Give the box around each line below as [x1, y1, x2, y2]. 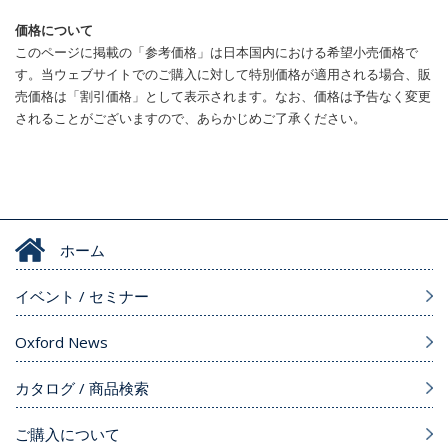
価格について [15, 21, 93, 40]
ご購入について [15, 424, 120, 445]
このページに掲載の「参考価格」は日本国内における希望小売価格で [15, 43, 418, 62]
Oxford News [15, 332, 108, 353]
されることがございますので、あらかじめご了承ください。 [15, 109, 366, 128]
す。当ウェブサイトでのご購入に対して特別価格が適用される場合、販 [15, 65, 431, 84]
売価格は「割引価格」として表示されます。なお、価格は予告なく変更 [15, 87, 431, 106]
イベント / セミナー [15, 286, 149, 307]
